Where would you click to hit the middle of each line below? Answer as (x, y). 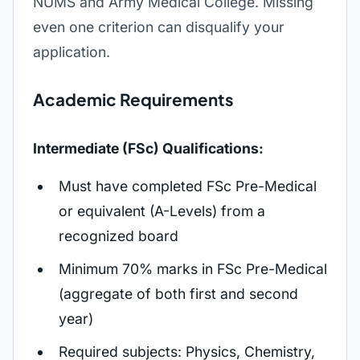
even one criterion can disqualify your (159, 27)
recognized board (119, 236)
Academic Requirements (133, 100)
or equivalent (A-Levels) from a (162, 211)
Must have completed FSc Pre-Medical (188, 186)
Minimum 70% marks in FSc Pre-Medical (193, 269)
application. (72, 52)
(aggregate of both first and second (178, 294)
